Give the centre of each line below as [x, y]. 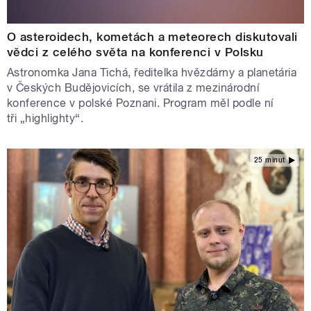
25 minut [269, 160]
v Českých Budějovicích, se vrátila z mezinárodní [133, 88]
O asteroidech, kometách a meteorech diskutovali [152, 37]
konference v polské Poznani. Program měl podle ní [140, 103]
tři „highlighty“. [45, 119]
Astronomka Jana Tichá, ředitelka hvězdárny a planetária [152, 73]
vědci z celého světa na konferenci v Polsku [135, 52]
